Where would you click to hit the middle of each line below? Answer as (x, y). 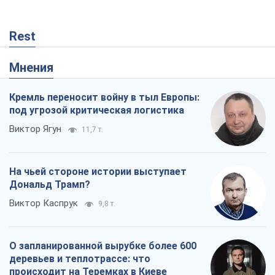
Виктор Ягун (35, 129)
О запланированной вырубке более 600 (103, 246)
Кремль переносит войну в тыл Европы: (104, 97)
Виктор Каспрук (44, 203)
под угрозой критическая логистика (97, 110)
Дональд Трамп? (50, 184)
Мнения (37, 67)
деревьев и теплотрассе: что (80, 258)
